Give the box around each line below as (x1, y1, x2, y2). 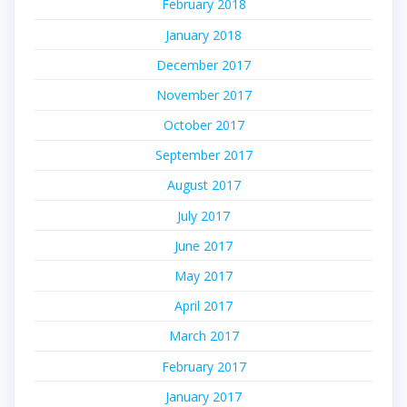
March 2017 (168, 327, 239, 345)
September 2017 (154, 146, 253, 164)
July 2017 (177, 206, 230, 224)
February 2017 (161, 357, 246, 375)
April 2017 (174, 297, 233, 315)
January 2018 (165, 25, 242, 44)
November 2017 (155, 85, 252, 104)
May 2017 (174, 267, 233, 285)
